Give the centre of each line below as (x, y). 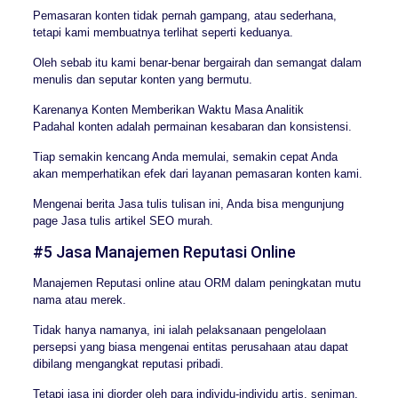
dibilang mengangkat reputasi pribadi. (128, 363)
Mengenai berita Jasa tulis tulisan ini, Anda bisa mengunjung (188, 203)
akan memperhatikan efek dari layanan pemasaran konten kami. (197, 173)
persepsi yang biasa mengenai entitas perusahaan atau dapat (190, 346)
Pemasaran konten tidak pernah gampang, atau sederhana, (184, 15)
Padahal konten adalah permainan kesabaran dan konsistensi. (192, 126)
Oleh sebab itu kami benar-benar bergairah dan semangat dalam (197, 62)
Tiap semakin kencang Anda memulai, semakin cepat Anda (185, 156)
